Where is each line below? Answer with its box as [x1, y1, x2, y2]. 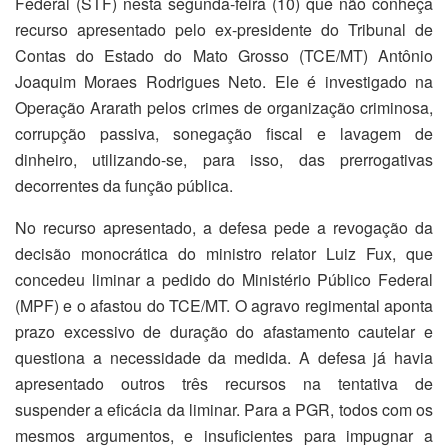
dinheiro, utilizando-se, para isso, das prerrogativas [15, 147, 433, 171]
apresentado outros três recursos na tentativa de [15, 371, 433, 395]
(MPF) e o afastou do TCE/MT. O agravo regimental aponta [15, 293, 433, 317]
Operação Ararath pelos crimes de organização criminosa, [15, 95, 433, 119]
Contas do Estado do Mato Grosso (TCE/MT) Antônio [15, 43, 433, 67]
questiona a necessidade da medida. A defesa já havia [15, 345, 433, 369]
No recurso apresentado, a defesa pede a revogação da [15, 215, 433, 239]
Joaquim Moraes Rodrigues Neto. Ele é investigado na [15, 69, 433, 93]
